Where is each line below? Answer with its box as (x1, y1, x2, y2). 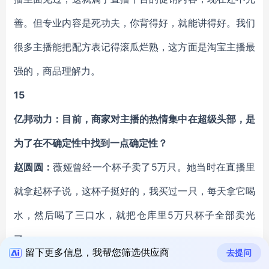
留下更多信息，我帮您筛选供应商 (25, 246, 169, 258)
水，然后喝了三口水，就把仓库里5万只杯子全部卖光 (14, 209, 255, 221)
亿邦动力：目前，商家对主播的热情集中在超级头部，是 (14, 113, 255, 125)
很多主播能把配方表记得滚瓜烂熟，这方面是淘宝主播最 (14, 41, 255, 53)
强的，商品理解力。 (14, 65, 100, 77)
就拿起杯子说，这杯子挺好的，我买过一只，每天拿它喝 (14, 185, 255, 197)
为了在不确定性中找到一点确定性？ (14, 137, 168, 149)
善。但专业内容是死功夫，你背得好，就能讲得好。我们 (14, 17, 255, 29)
